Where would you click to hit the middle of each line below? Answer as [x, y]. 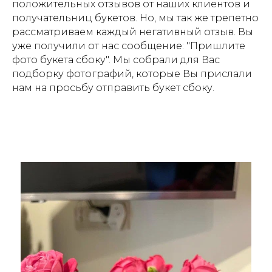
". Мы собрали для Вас [163, 59]
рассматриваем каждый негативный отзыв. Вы [133, 32]
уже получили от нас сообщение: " [101, 46]
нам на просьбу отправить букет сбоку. [113, 87]
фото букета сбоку [59, 59]
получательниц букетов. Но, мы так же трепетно [135, 18]
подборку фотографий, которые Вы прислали [132, 73]
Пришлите [218, 46]
